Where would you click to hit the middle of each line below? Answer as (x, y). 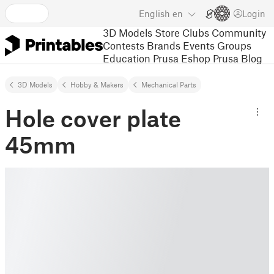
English (154, 13)
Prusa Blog (238, 58)
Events (199, 45)
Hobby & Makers (97, 84)
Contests (124, 45)
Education (127, 58)
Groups (234, 45)
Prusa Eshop (182, 58)
